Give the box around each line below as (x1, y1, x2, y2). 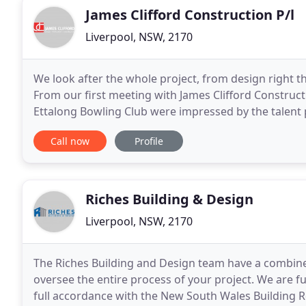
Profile (135, 135, 163, 148)
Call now (51, 135, 89, 148)
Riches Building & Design (85, 190, 253, 208)
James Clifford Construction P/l (85, 5, 294, 24)
